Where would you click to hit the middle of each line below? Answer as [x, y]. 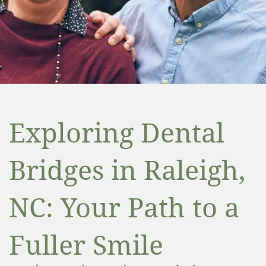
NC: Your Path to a [124, 207]
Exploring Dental [117, 132]
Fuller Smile [86, 244]
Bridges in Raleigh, [127, 170]
